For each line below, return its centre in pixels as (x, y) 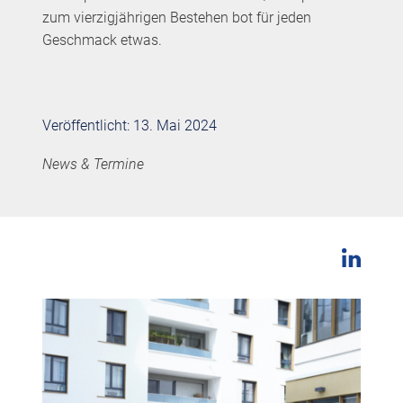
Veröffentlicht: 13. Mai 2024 (129, 126)
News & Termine (93, 164)
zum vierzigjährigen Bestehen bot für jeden (176, 18)
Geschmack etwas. (102, 40)
